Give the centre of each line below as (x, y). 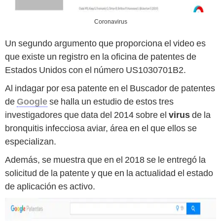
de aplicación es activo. (50, 186)
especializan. (31, 142)
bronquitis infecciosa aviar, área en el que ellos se (101, 128)
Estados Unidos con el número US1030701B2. (95, 70)
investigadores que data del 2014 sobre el (87, 115)
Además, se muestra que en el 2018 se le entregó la (105, 160)
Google (32, 102)
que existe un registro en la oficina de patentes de (101, 57)
